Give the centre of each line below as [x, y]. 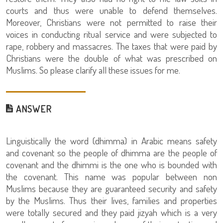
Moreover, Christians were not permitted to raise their [111, 22]
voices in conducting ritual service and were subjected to [111, 34]
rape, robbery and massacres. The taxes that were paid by [111, 46]
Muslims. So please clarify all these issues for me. [93, 70]
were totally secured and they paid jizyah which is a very [111, 212]
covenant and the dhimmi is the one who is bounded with [111, 165]
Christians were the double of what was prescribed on [111, 58]
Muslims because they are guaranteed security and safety [111, 188]
